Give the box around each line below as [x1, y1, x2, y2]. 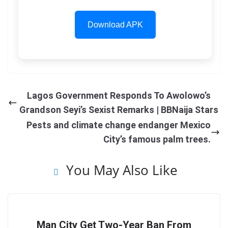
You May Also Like [66, 161, 178, 179]
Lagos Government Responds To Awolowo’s [26, 90, 211, 101]
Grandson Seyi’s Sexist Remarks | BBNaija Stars [19, 104, 218, 115]
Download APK [87, 20, 143, 29]
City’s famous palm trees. [103, 134, 211, 145]
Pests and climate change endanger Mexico [26, 120, 211, 130]
